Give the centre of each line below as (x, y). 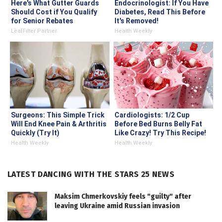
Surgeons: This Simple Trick (58, 115)
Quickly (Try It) (35, 133)
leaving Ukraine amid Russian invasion (117, 206)
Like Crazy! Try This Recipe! (160, 133)
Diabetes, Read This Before (160, 12)
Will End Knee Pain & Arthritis (59, 124)
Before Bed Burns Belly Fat (158, 124)
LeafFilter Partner (34, 31)
